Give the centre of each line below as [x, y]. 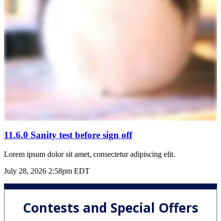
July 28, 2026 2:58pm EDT [47, 171]
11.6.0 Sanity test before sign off [68, 135]
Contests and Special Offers [110, 208]
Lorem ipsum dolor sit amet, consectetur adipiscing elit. [90, 154]
